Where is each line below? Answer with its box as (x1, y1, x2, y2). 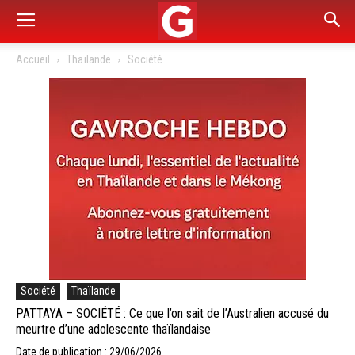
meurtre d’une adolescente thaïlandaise (16, 322, 211, 337)
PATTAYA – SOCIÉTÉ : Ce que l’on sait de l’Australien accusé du (16, 306, 329, 321)
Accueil (16, 53, 50, 66)
